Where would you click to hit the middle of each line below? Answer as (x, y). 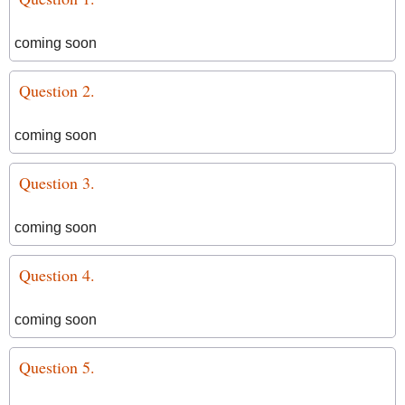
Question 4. (57, 275)
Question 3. (57, 183)
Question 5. (57, 367)
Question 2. (57, 90)
